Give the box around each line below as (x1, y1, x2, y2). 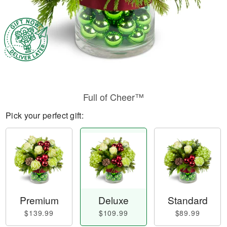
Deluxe (98, 193, 129, 207)
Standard (167, 193, 208, 207)
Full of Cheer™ (83, 90, 144, 103)
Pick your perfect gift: (6, 109, 84, 121)
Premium (19, 193, 59, 207)
